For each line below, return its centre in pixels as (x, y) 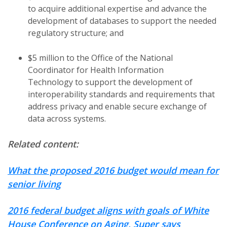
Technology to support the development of (110, 82)
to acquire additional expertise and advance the (117, 9)
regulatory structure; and (76, 33)
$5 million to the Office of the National (100, 58)
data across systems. (67, 119)
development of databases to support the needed (122, 21)
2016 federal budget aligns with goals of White (108, 210)
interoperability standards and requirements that (121, 94)
